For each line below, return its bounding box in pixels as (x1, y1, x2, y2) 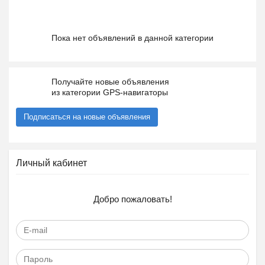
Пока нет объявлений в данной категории (51, 33, 214, 43)
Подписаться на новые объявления (24, 112, 150, 121)
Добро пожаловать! (93, 194, 172, 204)
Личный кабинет (16, 158, 87, 168)
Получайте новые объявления (51, 77, 169, 86)
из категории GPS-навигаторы (51, 88, 168, 97)
